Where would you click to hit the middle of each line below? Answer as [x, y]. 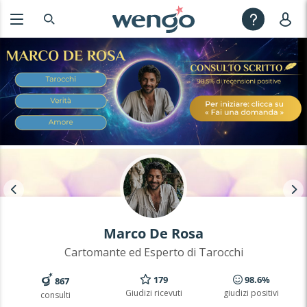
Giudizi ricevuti [153, 293]
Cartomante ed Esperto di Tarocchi [153, 252]
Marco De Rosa [153, 233]
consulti [56, 295]
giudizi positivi [251, 293]
